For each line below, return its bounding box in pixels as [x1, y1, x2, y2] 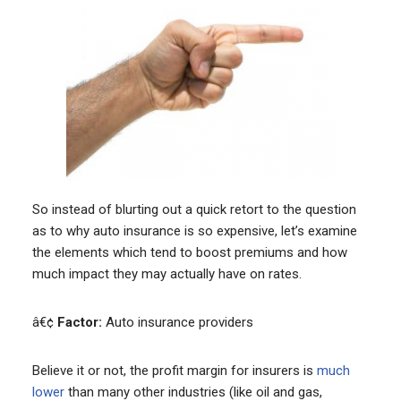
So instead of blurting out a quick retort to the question [31, 201, 356, 218]
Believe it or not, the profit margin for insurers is [31, 363, 317, 379]
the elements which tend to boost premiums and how [31, 244, 347, 260]
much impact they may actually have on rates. [31, 266, 302, 282]
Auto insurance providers [101, 314, 253, 330]
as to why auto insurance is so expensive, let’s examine [31, 223, 357, 239]
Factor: [56, 314, 102, 330]
